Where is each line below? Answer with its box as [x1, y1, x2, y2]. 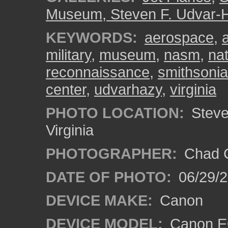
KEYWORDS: [46, 29, 137, 46]
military [46, 46, 91, 63]
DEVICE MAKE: [46, 192, 153, 209]
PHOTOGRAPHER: [46, 145, 177, 162]
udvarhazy [94, 81, 162, 98]
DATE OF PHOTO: [46, 168, 172, 185]
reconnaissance [46, 64, 150, 80]
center [46, 81, 86, 98]
